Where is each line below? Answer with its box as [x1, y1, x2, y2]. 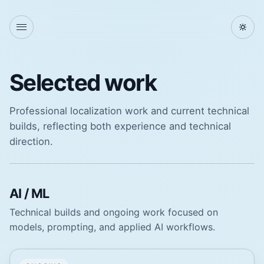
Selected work [9, 69, 157, 97]
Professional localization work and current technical [9, 105, 249, 117]
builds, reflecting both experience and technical [9, 120, 231, 133]
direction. [9, 136, 53, 148]
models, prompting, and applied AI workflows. [9, 220, 215, 233]
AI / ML [9, 185, 49, 201]
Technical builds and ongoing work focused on [9, 206, 218, 218]
